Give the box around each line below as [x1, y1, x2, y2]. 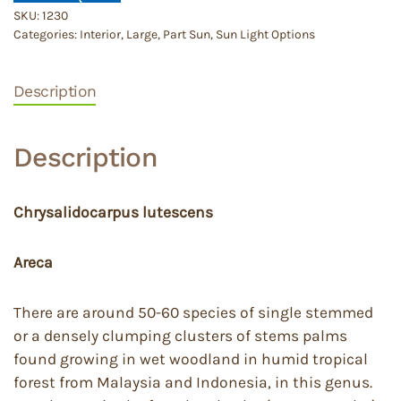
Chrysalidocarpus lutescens [13, 203, 213, 222]
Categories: [13, 27, 80, 43]
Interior [80, 27, 121, 43]
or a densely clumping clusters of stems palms [13, 327, 347, 346]
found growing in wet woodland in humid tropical [13, 350, 368, 369]
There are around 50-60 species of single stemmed [13, 303, 373, 322]
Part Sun [163, 27, 210, 43]
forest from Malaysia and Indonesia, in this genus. [13, 373, 372, 392]
